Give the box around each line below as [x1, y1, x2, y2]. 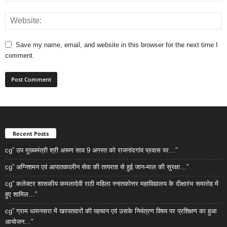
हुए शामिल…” [5, 190, 37, 198]
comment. [5, 51, 34, 59]
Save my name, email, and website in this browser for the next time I [16, 41, 218, 49]
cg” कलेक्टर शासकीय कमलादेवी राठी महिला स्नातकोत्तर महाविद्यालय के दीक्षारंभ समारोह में [5, 179, 218, 187]
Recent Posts [13, 129, 49, 137]
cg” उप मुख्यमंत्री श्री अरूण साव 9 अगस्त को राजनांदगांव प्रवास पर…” [5, 146, 177, 154]
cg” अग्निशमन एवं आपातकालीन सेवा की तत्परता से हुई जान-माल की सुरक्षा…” [5, 163, 188, 171]
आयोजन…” [5, 217, 33, 225]
